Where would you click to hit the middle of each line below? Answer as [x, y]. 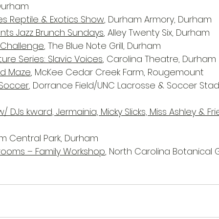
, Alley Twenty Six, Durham [157, 33]
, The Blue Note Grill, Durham [102, 46]
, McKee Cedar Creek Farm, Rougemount [117, 72]
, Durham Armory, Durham [158, 19]
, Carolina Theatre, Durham [159, 59]
